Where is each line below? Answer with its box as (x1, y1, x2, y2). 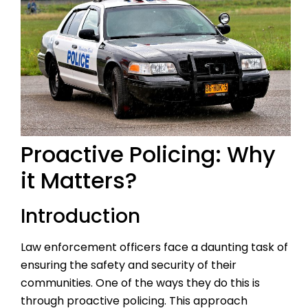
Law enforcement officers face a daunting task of (21, 239, 288, 256)
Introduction (21, 203, 140, 230)
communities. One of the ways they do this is (21, 275, 260, 291)
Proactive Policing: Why (21, 139, 276, 170)
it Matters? (21, 165, 137, 197)
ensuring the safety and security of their (21, 257, 236, 274)
